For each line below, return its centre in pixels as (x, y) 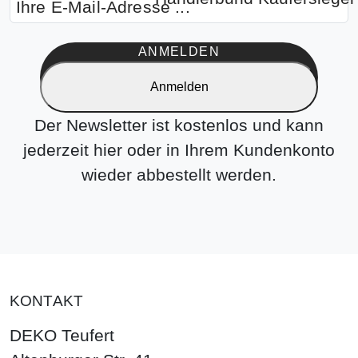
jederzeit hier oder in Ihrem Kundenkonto (179, 150)
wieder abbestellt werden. (179, 175)
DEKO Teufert (62, 336)
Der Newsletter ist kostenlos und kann (179, 125)
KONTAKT (47, 301)
